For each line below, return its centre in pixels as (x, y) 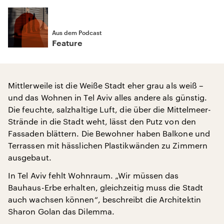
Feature (67, 43)
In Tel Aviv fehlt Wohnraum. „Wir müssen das (93, 175)
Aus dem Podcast (77, 32)
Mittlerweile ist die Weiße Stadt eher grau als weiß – (106, 85)
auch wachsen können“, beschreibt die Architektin (104, 199)
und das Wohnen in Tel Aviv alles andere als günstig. (108, 97)
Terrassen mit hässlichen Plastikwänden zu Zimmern (108, 145)
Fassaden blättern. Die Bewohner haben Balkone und (109, 133)
